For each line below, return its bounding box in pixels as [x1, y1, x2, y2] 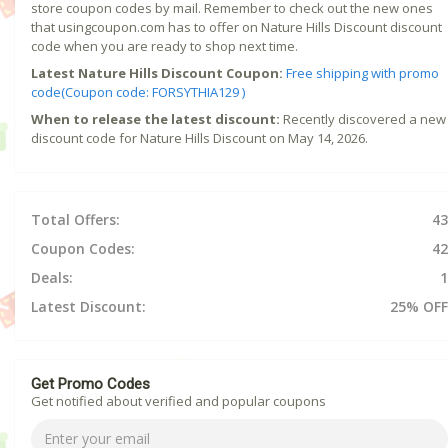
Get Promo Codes [31, 374, 150, 393]
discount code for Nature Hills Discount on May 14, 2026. [31, 128, 368, 147]
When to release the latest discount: [31, 109, 280, 128]
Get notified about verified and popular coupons [31, 391, 326, 410]
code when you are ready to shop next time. [31, 36, 298, 55]
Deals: [31, 267, 73, 287]
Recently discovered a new [280, 109, 446, 128]
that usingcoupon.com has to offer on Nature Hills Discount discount [31, 17, 442, 36]
